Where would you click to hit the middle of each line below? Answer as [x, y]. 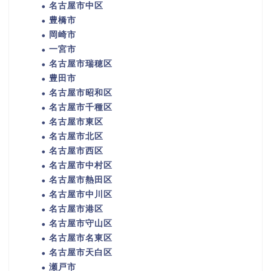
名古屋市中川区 [81, 195]
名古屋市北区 [76, 137]
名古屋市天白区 [81, 253]
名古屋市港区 [76, 209]
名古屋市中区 [76, 6]
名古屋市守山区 [81, 224]
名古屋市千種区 [81, 108]
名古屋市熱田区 [81, 180]
